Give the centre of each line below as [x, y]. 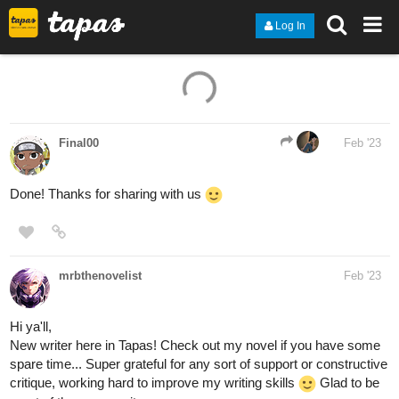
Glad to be [348, 313]
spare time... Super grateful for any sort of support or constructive [199, 295]
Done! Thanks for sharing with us [107, 125]
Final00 [79, 74]
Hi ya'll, [31, 257]
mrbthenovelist [100, 207]
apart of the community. [78, 333]
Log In [290, 26]
